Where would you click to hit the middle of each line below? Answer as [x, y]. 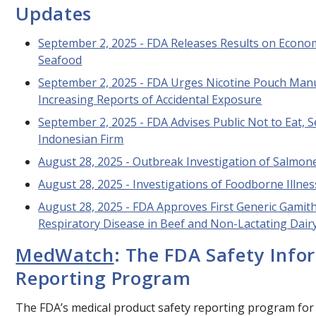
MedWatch [65, 254]
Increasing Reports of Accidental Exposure [150, 99]
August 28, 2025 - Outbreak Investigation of [156, 161]
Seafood [60, 60]
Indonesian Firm [81, 139]
